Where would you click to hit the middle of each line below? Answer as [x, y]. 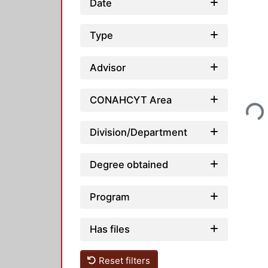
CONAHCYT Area [131, 100]
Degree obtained [129, 164]
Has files [110, 229]
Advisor [108, 67]
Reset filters [124, 260]
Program [110, 197]
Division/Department [138, 132]
